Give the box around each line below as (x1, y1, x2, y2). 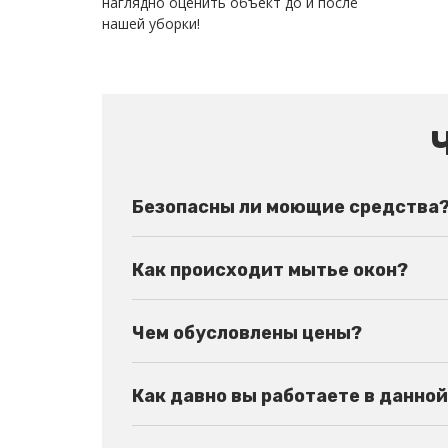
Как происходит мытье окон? (132, 258, 408, 281)
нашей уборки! (102, 13, 200, 33)
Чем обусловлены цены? (132, 321, 362, 344)
